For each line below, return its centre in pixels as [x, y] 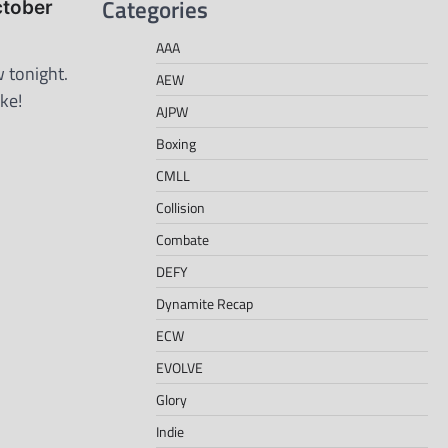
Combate [182, 239]
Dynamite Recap [204, 303]
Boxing [176, 143]
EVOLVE [179, 367]
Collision [180, 207]
